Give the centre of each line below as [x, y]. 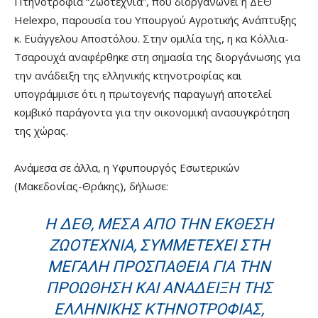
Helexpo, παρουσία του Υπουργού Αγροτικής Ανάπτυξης [155, 20]
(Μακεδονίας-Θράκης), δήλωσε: [91, 186]
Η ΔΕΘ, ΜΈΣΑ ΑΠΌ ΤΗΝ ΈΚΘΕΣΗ [159, 224]
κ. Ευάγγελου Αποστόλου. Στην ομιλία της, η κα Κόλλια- [152, 39]
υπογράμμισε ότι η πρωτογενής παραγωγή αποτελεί [143, 94]
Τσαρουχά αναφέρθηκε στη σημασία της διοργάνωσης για [157, 57]
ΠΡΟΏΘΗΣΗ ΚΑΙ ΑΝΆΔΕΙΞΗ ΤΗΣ [159, 288]
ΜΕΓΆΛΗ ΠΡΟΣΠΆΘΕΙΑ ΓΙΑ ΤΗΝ [159, 267]
